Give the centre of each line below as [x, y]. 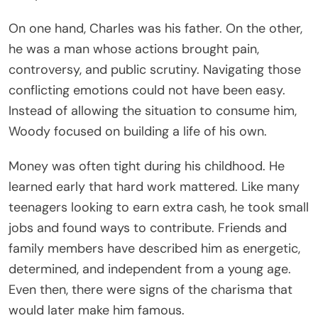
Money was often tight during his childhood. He [147, 166]
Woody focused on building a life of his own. [138, 131]
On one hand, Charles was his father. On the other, [155, 28]
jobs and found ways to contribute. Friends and [148, 227]
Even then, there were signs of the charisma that [150, 289]
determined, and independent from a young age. [150, 269]
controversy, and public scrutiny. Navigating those [155, 69]
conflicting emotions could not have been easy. [147, 90]
